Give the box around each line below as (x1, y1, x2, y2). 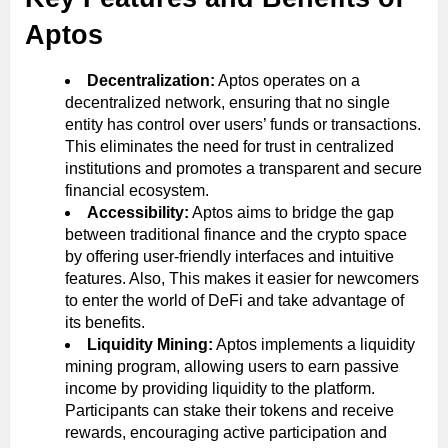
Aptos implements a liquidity (213, 336, 415, 354)
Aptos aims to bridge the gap (189, 204, 394, 222)
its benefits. (65, 314, 145, 332)
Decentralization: (87, 72, 215, 90)
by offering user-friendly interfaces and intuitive (65, 248, 394, 266)
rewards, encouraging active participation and (65, 424, 387, 442)
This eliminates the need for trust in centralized (65, 138, 394, 156)
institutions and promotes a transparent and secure (65, 160, 422, 178)
